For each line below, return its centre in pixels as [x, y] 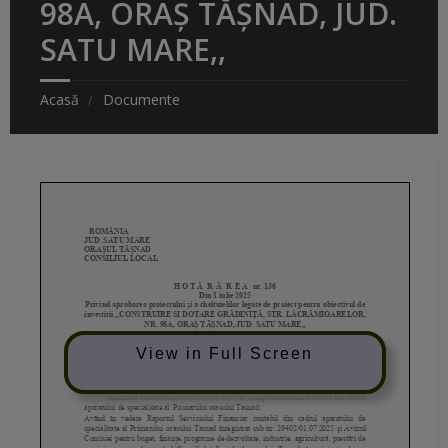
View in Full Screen [225, 353]
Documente [141, 100]
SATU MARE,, [133, 50]
